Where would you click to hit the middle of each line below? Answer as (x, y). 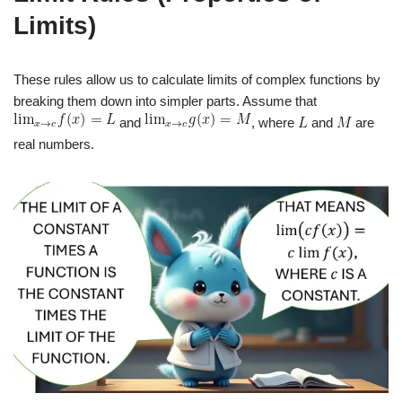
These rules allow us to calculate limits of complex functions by (197, 79)
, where (275, 122)
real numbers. (54, 144)
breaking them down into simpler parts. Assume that (165, 101)
